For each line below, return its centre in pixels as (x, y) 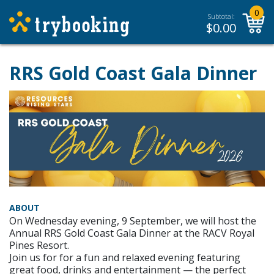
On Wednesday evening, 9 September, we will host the (133, 220)
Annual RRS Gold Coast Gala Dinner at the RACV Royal (132, 233)
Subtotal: (221, 16)
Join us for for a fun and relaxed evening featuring (125, 257)
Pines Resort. (39, 245)
